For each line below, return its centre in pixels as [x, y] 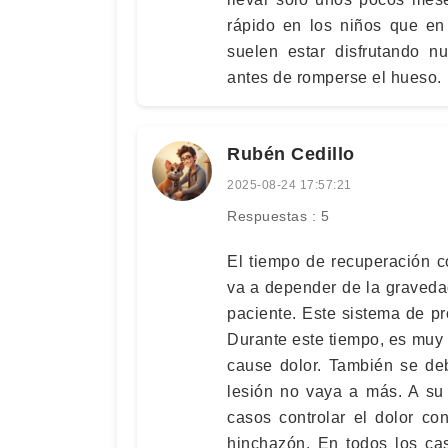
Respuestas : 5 [278, 216]
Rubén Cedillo [291, 154]
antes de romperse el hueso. [334, 77]
